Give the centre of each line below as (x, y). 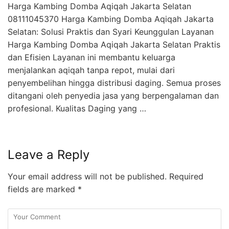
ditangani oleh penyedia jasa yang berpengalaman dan (113, 96)
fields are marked (43, 189)
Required (185, 177)
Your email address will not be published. (87, 177)
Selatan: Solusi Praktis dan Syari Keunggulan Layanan (111, 32)
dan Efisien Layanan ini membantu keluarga (91, 58)
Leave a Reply (49, 155)
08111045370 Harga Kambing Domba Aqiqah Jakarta (111, 19)
